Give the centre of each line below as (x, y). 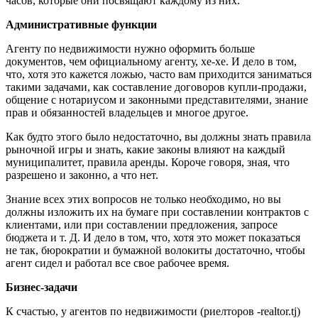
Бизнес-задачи (42, 287)
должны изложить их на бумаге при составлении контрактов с (157, 212)
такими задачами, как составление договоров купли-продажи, (156, 87)
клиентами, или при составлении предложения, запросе (142, 224)
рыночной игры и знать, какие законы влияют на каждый (146, 149)
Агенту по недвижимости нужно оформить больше (130, 48)
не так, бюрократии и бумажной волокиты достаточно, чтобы (155, 250)
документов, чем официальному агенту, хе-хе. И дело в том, (151, 61)
